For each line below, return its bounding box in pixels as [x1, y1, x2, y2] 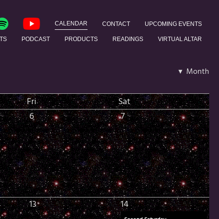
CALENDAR [54, 20, 88, 27]
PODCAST [21, 35, 50, 43]
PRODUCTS [64, 35, 98, 43]
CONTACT [102, 20, 130, 27]
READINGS [112, 35, 143, 43]
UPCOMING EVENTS [144, 20, 202, 27]
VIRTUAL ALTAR [157, 35, 202, 43]
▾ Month [178, 65, 209, 78]
